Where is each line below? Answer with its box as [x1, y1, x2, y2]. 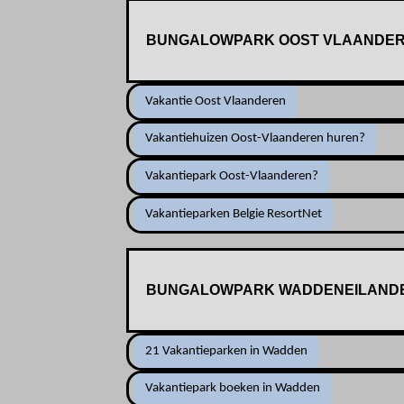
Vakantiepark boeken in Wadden [145, 381, 321, 396]
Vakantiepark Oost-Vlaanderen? [145, 170, 319, 184]
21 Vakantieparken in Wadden [145, 344, 308, 358]
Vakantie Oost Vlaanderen [145, 94, 287, 108]
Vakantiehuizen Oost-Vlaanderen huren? [145, 132, 366, 146]
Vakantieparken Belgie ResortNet [145, 207, 323, 221]
